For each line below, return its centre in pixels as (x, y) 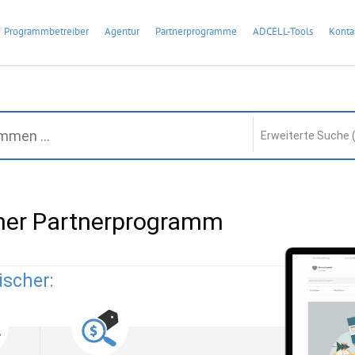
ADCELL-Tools (283, 31)
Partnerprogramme (196, 31)
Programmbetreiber (46, 31)
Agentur (122, 31)
